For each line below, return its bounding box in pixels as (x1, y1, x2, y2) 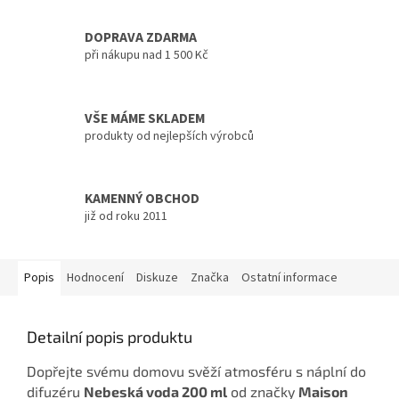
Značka (191, 268, 229, 287)
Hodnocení (67, 268, 124, 287)
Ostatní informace (241, 268, 338, 287)
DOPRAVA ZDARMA (85, 28, 197, 48)
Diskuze (136, 268, 178, 287)
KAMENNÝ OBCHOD (85, 189, 199, 209)
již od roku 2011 (85, 208, 167, 226)
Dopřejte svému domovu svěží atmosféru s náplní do (27, 362, 366, 379)
